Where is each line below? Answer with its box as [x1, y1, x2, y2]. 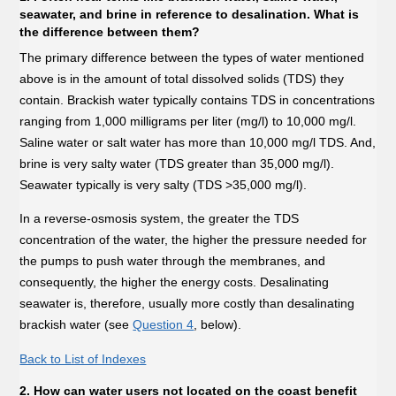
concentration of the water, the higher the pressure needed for [19, 232, 368, 247]
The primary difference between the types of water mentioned [19, 49, 365, 65]
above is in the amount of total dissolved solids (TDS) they [19, 71, 345, 86]
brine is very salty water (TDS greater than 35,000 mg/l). [19, 156, 335, 171]
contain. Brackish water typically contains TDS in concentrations [19, 92, 376, 107]
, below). [194, 317, 242, 332]
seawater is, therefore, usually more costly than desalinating [19, 296, 355, 311]
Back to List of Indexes [19, 351, 147, 366]
